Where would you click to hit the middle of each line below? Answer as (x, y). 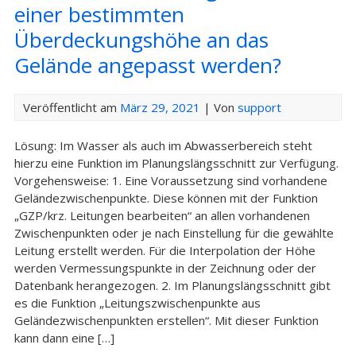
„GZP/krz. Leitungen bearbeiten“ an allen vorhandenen (162, 215)
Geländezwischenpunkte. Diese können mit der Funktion (166, 198)
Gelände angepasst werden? (147, 65)
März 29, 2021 (160, 107)
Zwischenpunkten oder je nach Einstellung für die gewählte (174, 233)
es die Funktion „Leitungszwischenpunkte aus (137, 303)
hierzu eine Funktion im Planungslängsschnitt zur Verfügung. (176, 163)
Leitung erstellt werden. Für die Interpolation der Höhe (164, 250)
